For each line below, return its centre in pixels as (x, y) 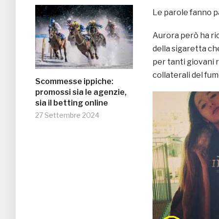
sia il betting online (72, 103)
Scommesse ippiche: (74, 82)
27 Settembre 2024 (67, 115)
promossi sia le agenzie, (81, 92)
